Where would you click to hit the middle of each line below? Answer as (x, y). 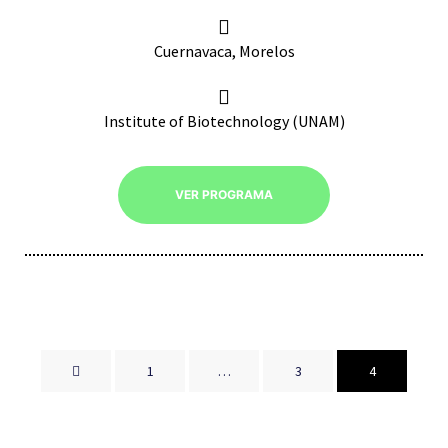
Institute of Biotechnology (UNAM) (224, 121)
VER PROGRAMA (224, 195)
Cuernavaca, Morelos (224, 51)
